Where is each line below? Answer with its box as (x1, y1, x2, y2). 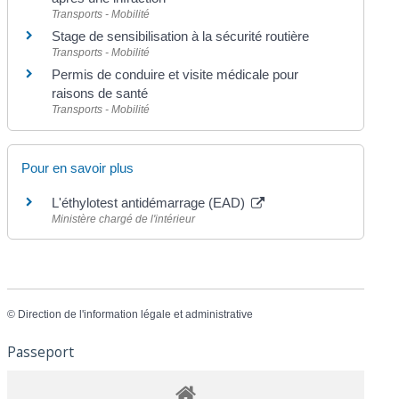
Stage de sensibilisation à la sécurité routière (52, 28, 310, 45)
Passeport (7, 342, 75, 362)
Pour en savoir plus (21, 159, 134, 175)
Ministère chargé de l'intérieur (52, 212, 196, 225)
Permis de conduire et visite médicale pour (52, 67, 299, 83)
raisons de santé (52, 85, 149, 102)
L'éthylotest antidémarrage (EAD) (52, 194, 249, 210)
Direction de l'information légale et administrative (18, 307, 254, 321)
